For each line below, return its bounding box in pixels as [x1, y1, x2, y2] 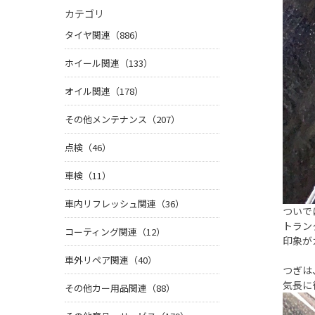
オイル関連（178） [65, 84, 143, 98]
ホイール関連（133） [65, 56, 153, 70]
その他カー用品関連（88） [65, 281, 175, 295]
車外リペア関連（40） [65, 253, 157, 267]
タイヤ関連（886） [65, 28, 143, 42]
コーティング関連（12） [65, 225, 165, 239]
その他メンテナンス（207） [65, 112, 180, 127]
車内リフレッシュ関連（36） [65, 197, 184, 211]
